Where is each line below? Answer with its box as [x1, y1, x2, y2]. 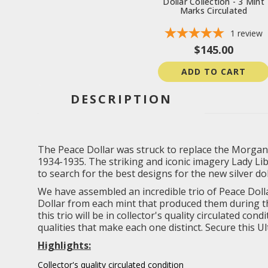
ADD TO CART [181, 66, 246, 78]
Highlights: [38, 239, 91, 252]
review [237, 28, 263, 39]
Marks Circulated [179, 5, 248, 17]
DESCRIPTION [71, 91, 172, 108]
